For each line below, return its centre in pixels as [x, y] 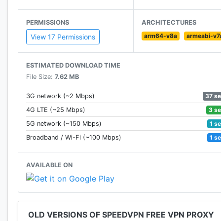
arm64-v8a [161, 36]
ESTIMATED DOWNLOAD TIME [73, 66]
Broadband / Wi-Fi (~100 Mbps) [74, 138]
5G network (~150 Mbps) [64, 124]
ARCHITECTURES [169, 23]
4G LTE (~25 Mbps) [56, 110]
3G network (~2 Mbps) [60, 96]
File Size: [40, 77]
